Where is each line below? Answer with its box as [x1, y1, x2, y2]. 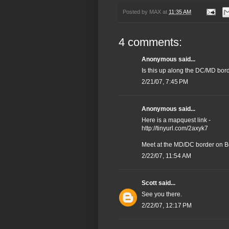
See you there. [142, 191, 182, 198]
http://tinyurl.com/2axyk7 [142, 125, 208, 132]
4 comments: [119, 36, 182, 49]
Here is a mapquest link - [142, 117, 211, 124]
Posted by [123, 8, 149, 15]
